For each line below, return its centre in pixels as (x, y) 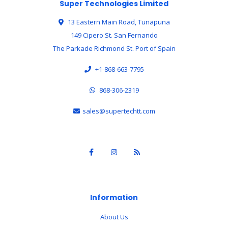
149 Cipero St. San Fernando (114, 35)
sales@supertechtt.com (119, 111)
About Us (114, 217)
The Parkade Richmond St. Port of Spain (114, 48)
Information (114, 197)
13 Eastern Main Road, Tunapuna (118, 22)
